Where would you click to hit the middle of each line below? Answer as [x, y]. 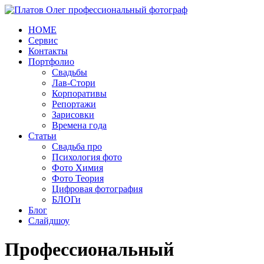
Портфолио [51, 62]
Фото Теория [78, 178]
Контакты [48, 51]
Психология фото [87, 157]
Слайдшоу [49, 221]
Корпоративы [79, 93]
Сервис [43, 40]
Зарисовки [73, 115]
